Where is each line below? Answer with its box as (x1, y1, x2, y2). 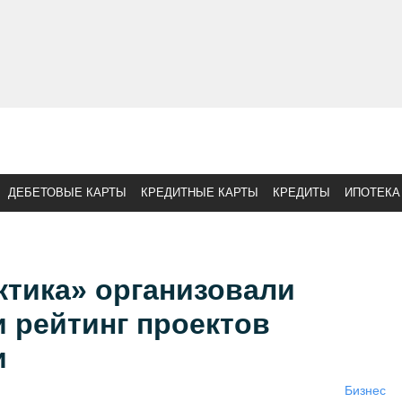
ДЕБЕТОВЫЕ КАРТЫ (8, 186, 127, 199)
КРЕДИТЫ (273, 186, 330, 199)
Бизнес (344, 383, 386, 398)
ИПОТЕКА (345, 186, 400, 199)
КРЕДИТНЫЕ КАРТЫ (141, 186, 258, 199)
